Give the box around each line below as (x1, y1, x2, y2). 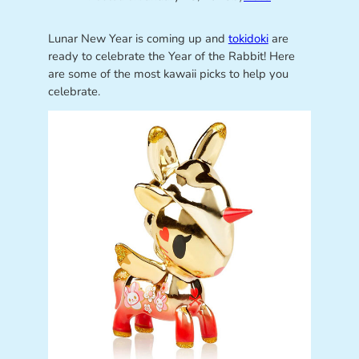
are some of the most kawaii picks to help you (47, 65, 288, 82)
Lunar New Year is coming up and (47, 30, 228, 46)
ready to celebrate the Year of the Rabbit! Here (47, 47, 295, 64)
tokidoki (228, 30, 268, 46)
